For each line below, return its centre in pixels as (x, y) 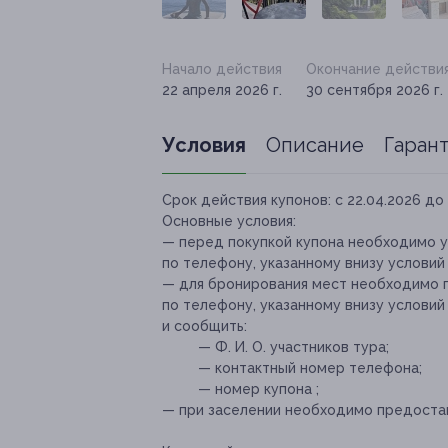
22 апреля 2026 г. (222, 90)
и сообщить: (204, 326)
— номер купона (255, 389)
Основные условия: (229, 221)
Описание (315, 145)
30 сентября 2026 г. (374, 90)
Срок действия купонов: (246, 200)
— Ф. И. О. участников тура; (293, 347)
